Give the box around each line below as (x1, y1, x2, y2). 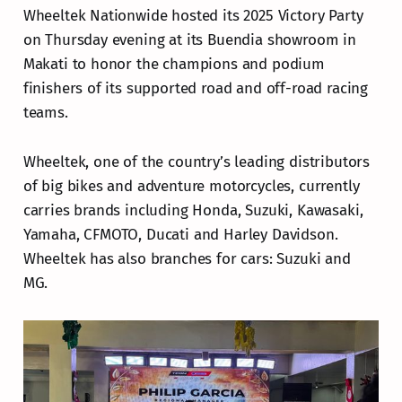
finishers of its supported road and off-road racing (22, 79, 369, 99)
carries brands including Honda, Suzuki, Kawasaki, (22, 201, 363, 221)
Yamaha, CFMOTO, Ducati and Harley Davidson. (22, 225, 338, 245)
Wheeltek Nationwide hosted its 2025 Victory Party (22, 6, 363, 26)
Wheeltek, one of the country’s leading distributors (22, 153, 371, 172)
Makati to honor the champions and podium (22, 55, 325, 74)
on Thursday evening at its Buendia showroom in (22, 31, 356, 50)
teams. (22, 103, 68, 123)
